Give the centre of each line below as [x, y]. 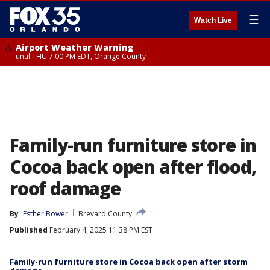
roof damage [65, 188]
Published [29, 230]
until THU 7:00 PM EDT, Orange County [81, 56]
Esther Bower [46, 214]
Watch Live [213, 20]
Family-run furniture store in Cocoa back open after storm [129, 262]
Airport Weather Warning [74, 47]
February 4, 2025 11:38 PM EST [100, 230]
